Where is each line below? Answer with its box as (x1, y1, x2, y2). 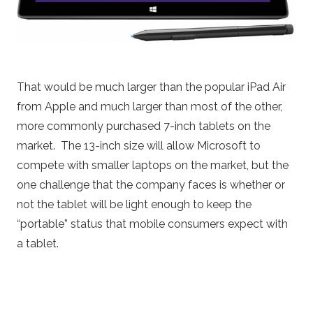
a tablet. (17, 236, 59, 250)
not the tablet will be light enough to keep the (17, 197, 252, 211)
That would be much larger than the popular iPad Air (17, 80, 286, 94)
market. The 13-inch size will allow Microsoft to (17, 138, 261, 152)
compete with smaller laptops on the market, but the (17, 158, 289, 172)
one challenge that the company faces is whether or (17, 177, 285, 191)
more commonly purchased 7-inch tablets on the (17, 119, 270, 133)
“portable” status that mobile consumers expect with (17, 217, 288, 231)
